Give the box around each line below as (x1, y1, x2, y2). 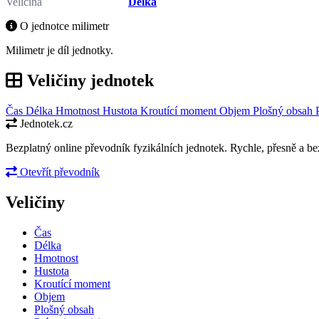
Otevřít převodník (17, 165, 100, 178)
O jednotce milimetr (17, 19, 109, 32)
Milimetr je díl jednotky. (6, 43, 113, 56)
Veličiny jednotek (23, 70, 154, 90)
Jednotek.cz (17, 117, 73, 130)
